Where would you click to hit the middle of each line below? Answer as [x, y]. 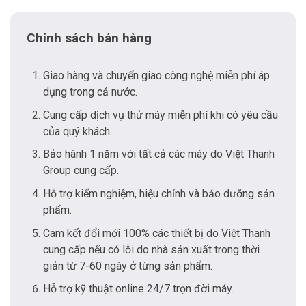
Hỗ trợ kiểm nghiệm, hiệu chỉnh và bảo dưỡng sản [159, 193]
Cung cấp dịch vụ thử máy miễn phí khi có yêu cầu [161, 115]
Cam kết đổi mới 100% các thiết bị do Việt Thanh [157, 233]
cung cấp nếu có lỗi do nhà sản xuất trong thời [151, 249]
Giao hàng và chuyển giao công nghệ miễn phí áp [156, 76]
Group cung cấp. [81, 171]
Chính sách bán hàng [89, 38]
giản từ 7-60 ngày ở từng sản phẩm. [128, 266]
